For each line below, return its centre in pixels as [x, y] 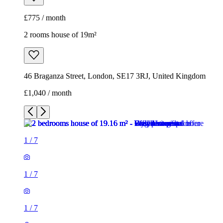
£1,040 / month [48, 93]
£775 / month [45, 17]
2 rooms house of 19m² [60, 34]
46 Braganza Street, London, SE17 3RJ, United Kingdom [115, 76]
